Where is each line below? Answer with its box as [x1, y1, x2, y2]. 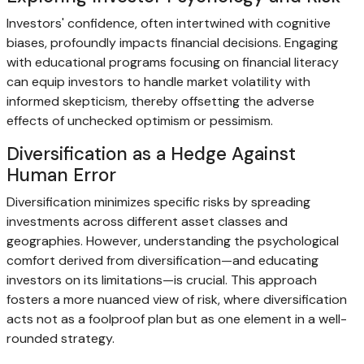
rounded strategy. [6, 330, 115, 348]
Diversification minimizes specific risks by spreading [6, 193, 310, 211]
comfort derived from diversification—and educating [6, 252, 318, 270]
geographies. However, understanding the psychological [6, 232, 339, 250]
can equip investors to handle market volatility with [6, 73, 310, 91]
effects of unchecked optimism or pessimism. [6, 112, 273, 130]
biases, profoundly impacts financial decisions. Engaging [6, 34, 338, 52]
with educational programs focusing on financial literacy [6, 54, 339, 71]
